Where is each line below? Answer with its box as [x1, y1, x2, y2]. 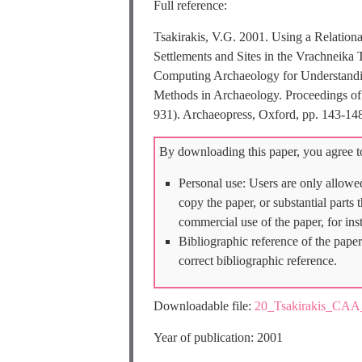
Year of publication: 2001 [154, 330, 283, 344]
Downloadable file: [154, 299, 255, 313]
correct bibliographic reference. [179, 254, 337, 267]
